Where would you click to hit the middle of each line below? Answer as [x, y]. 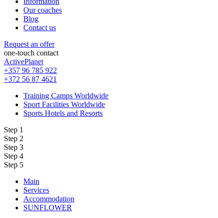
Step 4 [14, 156]
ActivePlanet [24, 61]
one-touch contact [31, 53]
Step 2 [14, 138]
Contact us [40, 27]
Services [36, 190]
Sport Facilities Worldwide [64, 104]
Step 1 [14, 129]
